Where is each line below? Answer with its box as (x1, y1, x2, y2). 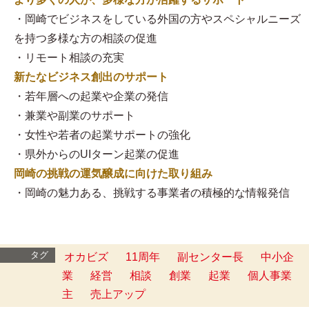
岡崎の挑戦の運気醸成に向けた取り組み (14, 167, 212, 179)
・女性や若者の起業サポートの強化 (14, 128, 190, 141)
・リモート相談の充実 (14, 51, 124, 63)
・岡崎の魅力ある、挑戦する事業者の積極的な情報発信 (14, 186, 290, 199)
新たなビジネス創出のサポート (14, 70, 168, 83)
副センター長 (177, 250, 243, 263)
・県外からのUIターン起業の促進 (14, 148, 179, 160)
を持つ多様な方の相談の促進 (14, 32, 157, 44)
